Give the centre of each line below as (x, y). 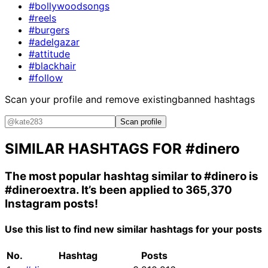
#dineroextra (40, 190)
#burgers (49, 30)
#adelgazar (54, 42)
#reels (42, 18)
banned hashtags (216, 99)
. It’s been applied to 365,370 (154, 190)
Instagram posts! (51, 203)
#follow (46, 77)
